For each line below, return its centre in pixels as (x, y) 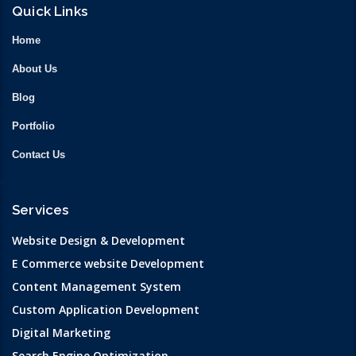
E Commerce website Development (108, 264)
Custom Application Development (106, 310)
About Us (35, 69)
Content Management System (97, 287)
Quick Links (50, 12)
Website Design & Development (99, 241)
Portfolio (33, 126)
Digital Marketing (61, 333)
